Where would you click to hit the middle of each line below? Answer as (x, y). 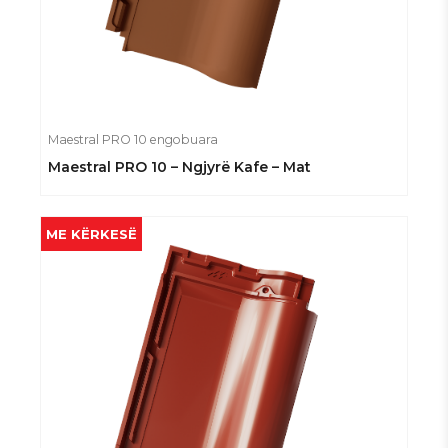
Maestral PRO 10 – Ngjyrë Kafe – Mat (179, 166)
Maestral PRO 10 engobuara (133, 140)
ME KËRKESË (91, 233)
